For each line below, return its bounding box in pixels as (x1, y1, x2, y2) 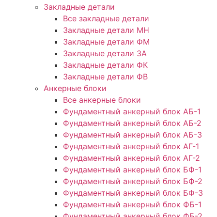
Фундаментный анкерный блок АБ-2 (63, 118, 201, 128)
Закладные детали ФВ (63, 72, 148, 82)
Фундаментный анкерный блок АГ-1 (63, 141, 199, 152)
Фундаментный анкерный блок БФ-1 (63, 165, 201, 175)
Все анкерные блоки (63, 95, 141, 105)
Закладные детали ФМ (63, 37, 150, 47)
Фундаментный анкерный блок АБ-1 (63, 107, 201, 117)
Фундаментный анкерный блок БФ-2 (63, 176, 202, 186)
